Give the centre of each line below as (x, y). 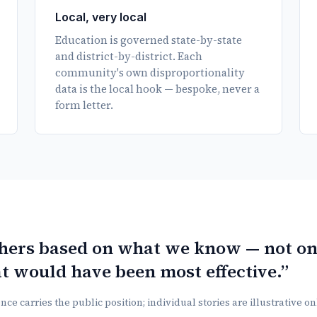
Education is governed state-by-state (148, 40)
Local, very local (100, 17)
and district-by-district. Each (128, 56)
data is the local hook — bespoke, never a (157, 89)
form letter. (84, 105)
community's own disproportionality (150, 73)
